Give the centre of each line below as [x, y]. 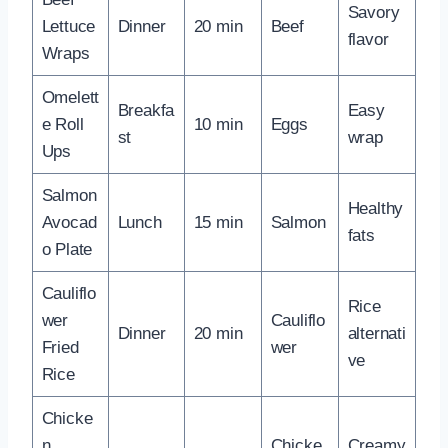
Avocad [69, 222]
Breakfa [146, 110]
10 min [218, 124]
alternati [376, 333]
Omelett [70, 97]
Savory [373, 12]
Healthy [375, 208]
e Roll [62, 124]
